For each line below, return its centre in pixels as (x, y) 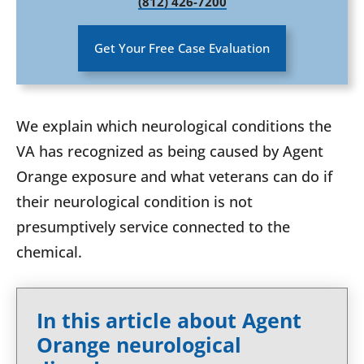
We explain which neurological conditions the (174, 126)
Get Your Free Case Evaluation (182, 48)
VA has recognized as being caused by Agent (170, 151)
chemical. (49, 252)
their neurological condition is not (134, 201)
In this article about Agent (169, 320)
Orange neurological (139, 344)
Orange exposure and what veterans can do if (174, 176)
